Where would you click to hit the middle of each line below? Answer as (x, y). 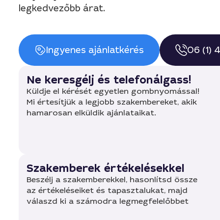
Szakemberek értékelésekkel (106, 168)
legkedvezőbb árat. (62, 8)
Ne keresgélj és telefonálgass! (109, 80)
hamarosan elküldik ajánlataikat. (91, 113)
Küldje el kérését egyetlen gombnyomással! (113, 91)
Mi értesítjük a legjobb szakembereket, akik (112, 102)
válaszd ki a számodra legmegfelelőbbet (108, 201)
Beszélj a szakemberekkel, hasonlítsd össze (112, 179)
